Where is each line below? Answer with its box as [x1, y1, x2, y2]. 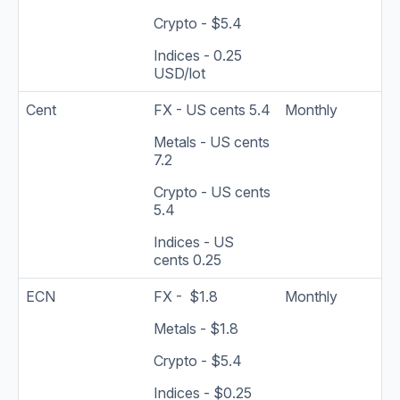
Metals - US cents [154, 132, 270, 151]
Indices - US [154, 232, 234, 251]
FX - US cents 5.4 [154, 100, 271, 119]
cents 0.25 [154, 250, 221, 269]
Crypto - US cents [154, 182, 271, 201]
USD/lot [154, 63, 205, 82]
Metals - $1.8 [154, 319, 238, 337]
